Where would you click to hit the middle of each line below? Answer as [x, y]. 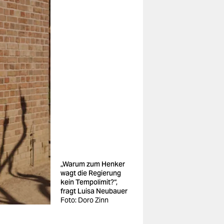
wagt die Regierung [91, 173]
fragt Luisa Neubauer [94, 191]
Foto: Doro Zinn [84, 200]
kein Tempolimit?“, [89, 182]
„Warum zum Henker [93, 164]
